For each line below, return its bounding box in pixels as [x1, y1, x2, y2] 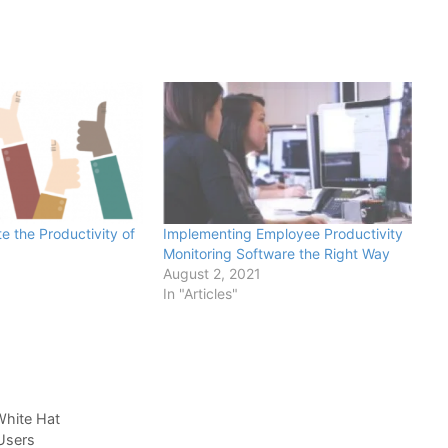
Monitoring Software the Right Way [162, 245, 390, 263]
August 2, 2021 [162, 265, 261, 283]
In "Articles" [162, 285, 238, 303]
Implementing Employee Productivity [162, 225, 403, 243]
